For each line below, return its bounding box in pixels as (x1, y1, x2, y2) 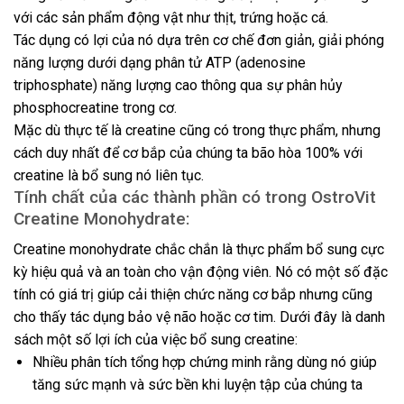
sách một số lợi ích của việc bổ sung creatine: (14, 331, 298, 349)
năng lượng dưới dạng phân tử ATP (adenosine (14, 53, 306, 71)
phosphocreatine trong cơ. (14, 98, 177, 116)
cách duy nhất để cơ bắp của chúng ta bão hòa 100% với (14, 143, 363, 161)
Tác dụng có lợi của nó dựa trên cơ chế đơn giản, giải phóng (14, 31, 384, 49)
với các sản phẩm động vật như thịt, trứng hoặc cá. (14, 8, 328, 26)
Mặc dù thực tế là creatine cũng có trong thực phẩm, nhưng (14, 121, 381, 139)
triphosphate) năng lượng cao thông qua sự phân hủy (14, 76, 343, 94)
